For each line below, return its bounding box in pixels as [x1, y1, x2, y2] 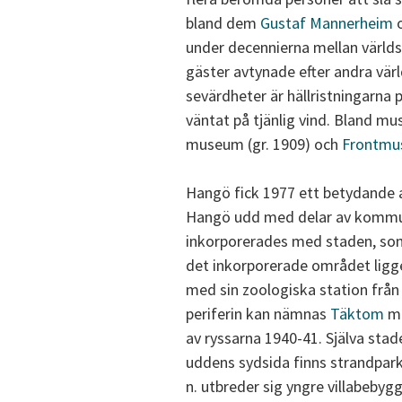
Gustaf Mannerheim [260, 13, 393, 34]
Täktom [330, 303, 384, 325]
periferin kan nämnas [186, 303, 330, 325]
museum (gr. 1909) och [186, 134, 342, 155]
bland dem [186, 13, 260, 34]
